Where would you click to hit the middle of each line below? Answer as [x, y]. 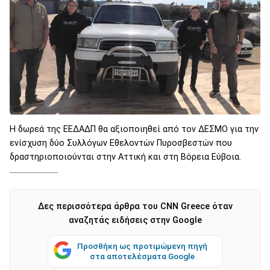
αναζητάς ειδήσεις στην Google [135, 220]
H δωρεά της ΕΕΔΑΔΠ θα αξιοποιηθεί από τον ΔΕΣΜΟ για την [134, 129]
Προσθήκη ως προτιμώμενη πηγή [142, 246]
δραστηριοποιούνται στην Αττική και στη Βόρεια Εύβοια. [125, 157]
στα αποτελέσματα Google [142, 256]
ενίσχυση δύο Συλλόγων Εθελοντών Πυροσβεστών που [121, 143]
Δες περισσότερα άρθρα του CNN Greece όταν [135, 206]
